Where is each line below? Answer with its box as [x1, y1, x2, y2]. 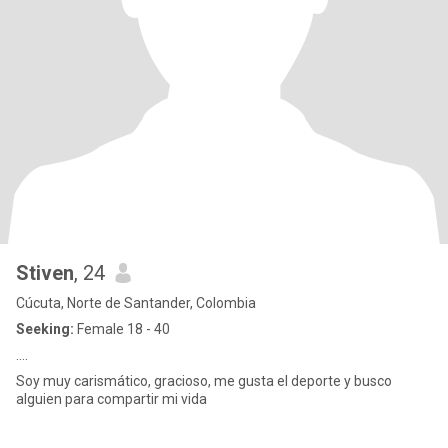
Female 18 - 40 [74, 321, 170, 337]
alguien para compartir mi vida [16, 391, 207, 407]
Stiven [16, 261, 74, 285]
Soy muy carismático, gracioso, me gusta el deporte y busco [16, 373, 392, 389]
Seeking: [16, 321, 74, 337]
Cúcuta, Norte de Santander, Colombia [16, 295, 256, 311]
